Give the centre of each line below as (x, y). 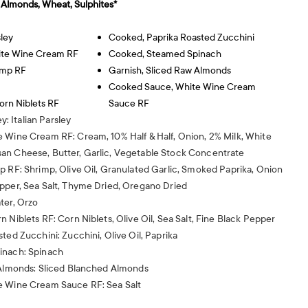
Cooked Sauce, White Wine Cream (183, 87)
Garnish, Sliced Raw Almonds (170, 70)
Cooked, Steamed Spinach (165, 54)
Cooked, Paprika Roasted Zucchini (182, 37)
